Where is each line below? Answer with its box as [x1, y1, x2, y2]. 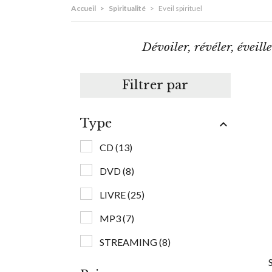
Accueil [71, 4, 96, 13]
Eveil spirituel [158, 4, 202, 13]
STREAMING [100, 236, 159, 248]
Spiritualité [109, 4, 146, 13]
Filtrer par [122, 78, 189, 93]
